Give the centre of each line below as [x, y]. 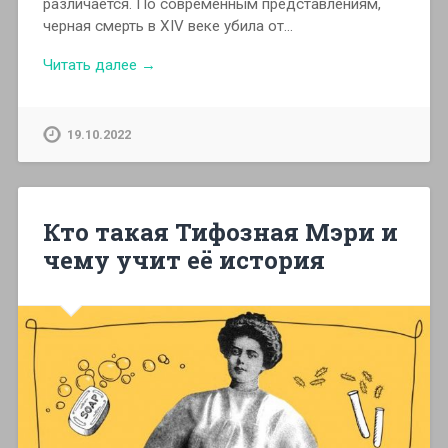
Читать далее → [99, 65]
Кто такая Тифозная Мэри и [220, 231]
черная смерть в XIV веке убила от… [167, 26]
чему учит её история [183, 259]
